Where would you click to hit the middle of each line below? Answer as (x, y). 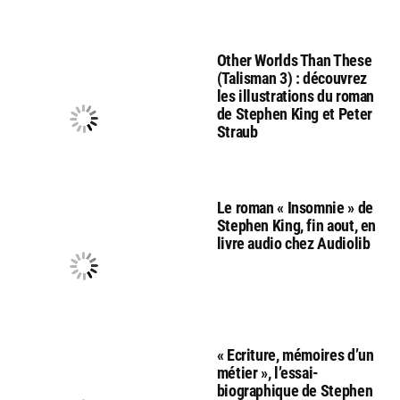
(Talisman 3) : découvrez (292, 78)
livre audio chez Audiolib (293, 243)
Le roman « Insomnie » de (295, 208)
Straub (237, 132)
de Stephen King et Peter (294, 114)
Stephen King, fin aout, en (296, 225)
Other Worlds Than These (294, 60)
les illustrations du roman (296, 96)
